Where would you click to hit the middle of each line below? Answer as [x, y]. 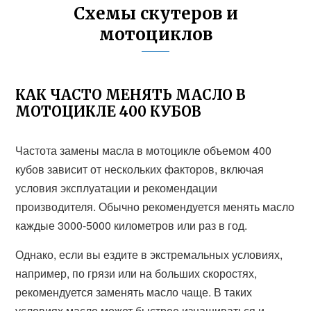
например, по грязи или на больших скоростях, [136, 273]
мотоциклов [155, 34]
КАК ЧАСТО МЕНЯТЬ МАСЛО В [131, 95]
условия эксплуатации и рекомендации [117, 188]
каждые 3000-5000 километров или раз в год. [132, 225]
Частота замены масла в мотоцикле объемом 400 [144, 150]
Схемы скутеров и [155, 14]
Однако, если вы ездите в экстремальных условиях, [149, 254]
